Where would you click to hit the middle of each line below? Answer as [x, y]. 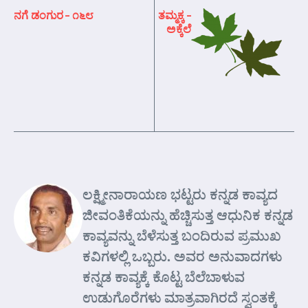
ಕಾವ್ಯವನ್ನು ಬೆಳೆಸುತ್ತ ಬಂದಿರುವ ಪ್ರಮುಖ [182, 235]
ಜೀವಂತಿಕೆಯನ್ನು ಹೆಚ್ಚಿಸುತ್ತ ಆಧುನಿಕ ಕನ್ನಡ [188, 214]
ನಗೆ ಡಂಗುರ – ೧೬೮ [54, 15]
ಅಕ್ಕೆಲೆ [179, 29]
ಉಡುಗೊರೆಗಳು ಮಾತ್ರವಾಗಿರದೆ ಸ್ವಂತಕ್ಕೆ [180, 297]
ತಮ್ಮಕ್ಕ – [175, 15]
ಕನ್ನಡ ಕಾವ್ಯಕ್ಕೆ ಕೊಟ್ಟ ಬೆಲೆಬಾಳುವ [164, 276]
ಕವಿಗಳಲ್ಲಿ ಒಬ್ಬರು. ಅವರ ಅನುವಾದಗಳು [182, 256]
